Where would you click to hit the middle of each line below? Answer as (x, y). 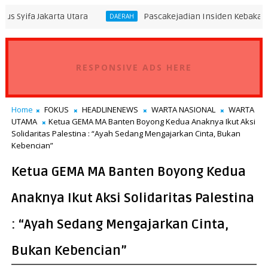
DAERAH (63, 16)
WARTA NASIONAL (183, 109)
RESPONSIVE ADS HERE (134, 67)
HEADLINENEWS (110, 109)
